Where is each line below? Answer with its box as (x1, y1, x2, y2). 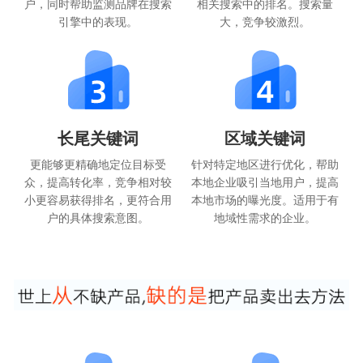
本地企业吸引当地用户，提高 (191, 173, 340, 190)
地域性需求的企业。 (214, 208, 317, 225)
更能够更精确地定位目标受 (29, 155, 166, 172)
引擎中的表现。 (58, 13, 138, 30)
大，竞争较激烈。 (220, 13, 311, 30)
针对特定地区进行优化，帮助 (191, 155, 340, 172)
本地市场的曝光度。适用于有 (191, 190, 340, 207)
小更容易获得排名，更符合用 (23, 190, 172, 207)
